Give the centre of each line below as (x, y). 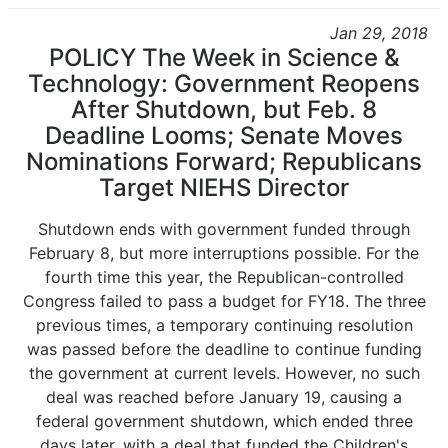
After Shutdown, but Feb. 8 (224, 109)
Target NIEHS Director (224, 187)
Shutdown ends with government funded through (224, 229)
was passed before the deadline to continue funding (224, 349)
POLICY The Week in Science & (224, 57)
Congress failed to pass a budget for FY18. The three (224, 301)
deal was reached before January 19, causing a (224, 397)
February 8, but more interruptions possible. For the (224, 253)
